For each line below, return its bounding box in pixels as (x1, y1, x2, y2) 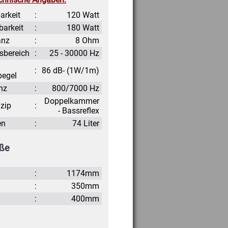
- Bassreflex (58, 105, 100, 116)
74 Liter (72, 118, 100, 128)
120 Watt (67, 10, 100, 20)
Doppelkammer (44, 96, 100, 106)
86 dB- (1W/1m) (42, 65, 100, 75)
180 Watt (67, 22, 100, 33)
